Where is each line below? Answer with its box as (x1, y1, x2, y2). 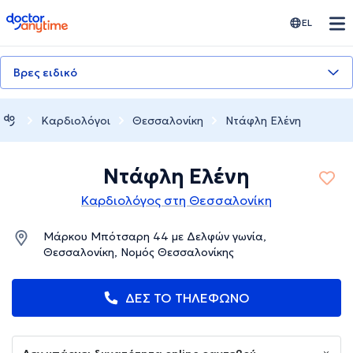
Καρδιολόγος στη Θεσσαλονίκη (81, 192, 272, 209)
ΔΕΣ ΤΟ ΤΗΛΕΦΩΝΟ (125, 290, 250, 307)
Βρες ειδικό (13, 65, 77, 80)
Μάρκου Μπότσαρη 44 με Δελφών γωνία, (43, 229, 266, 244)
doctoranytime (6, 11, 95, 27)
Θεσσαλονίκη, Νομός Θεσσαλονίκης (43, 245, 234, 260)
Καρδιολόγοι (41, 113, 110, 128)
